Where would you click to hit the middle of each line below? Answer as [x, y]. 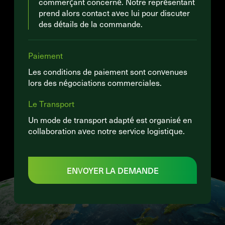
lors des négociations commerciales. [95, 83]
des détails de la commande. [91, 24]
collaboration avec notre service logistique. [106, 131]
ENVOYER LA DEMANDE [113, 170]
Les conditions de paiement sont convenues [108, 72]
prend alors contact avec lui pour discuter [114, 13]
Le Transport [51, 104]
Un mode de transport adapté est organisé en [110, 120]
